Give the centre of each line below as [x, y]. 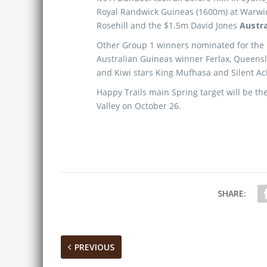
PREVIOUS [94, 247]
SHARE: [232, 193]
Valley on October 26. [139, 106]
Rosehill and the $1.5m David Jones [168, 25]
